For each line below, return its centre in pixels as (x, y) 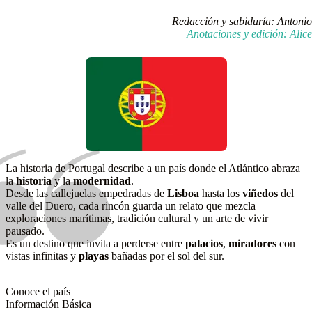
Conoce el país (38, 292)
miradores (254, 244)
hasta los (222, 194)
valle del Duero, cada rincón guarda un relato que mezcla (131, 206)
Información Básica (48, 304)
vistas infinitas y (42, 256)
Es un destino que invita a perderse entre (95, 244)
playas (95, 256)
